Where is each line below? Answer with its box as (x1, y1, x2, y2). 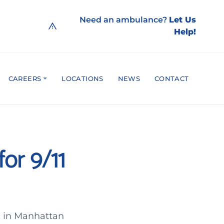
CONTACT (154, 74, 189, 82)
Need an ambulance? (79, 15, 169, 24)
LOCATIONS (61, 74, 103, 82)
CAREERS (8, 74, 41, 82)
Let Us (169, 15, 196, 24)
